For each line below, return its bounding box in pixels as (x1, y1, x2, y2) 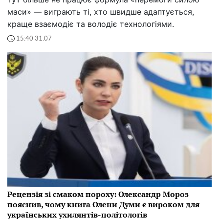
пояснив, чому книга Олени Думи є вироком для (7, 199, 199, 210)
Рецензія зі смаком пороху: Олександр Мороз (7, 189, 189, 200)
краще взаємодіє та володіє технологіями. (7, 19, 174, 29)
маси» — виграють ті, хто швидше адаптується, (7, 7, 194, 17)
